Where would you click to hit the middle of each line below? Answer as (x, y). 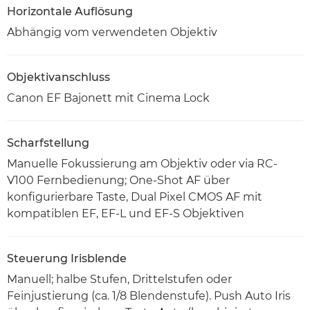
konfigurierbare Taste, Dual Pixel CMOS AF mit (135, 197)
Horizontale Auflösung (70, 12)
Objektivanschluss (58, 77)
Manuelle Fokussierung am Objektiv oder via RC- (142, 164)
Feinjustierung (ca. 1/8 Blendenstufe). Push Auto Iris (149, 296)
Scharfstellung (48, 143)
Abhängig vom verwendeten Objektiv (112, 33)
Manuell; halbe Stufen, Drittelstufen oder (119, 280)
